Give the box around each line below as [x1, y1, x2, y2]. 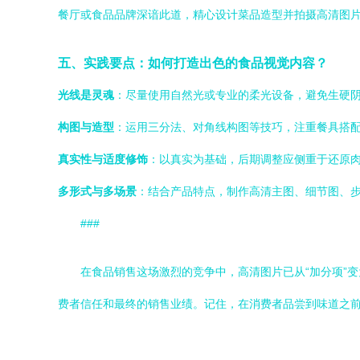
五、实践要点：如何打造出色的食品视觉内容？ [58, 55, 328, 70]
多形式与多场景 [58, 185, 137, 198]
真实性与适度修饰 [58, 153, 148, 166]
